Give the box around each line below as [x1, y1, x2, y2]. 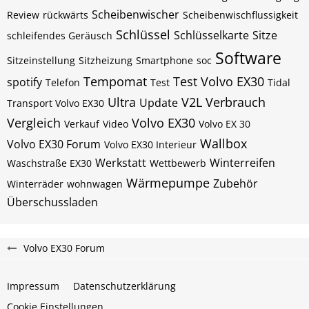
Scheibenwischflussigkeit [183, 8, 298, 21]
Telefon [46, 76, 80, 89]
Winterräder [7, 177, 63, 190]
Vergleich [7, 114, 61, 131]
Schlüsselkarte [174, 28, 249, 43]
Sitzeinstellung [7, 54, 75, 67]
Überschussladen [7, 195, 98, 210]
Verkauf [64, 117, 99, 130]
